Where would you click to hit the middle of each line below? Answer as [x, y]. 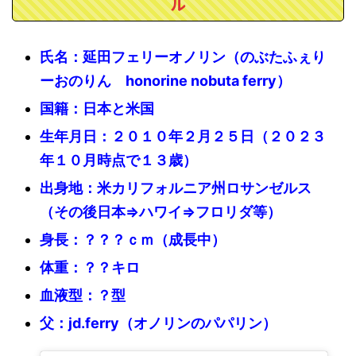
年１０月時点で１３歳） [118, 160]
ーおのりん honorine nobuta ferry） [165, 80]
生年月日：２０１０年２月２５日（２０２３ [183, 136]
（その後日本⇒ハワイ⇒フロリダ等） [161, 211]
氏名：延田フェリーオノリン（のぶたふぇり [183, 56]
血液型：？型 [83, 295]
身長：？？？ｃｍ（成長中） [133, 239]
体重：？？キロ [90, 267]
